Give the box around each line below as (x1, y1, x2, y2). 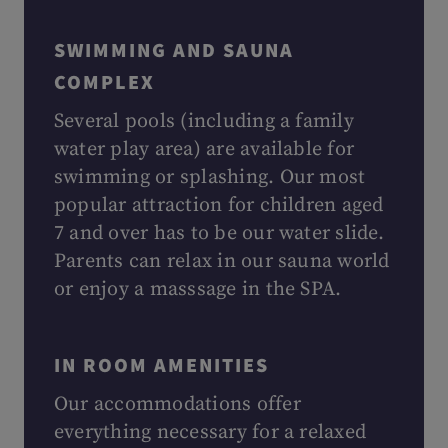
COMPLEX (54, 69, 155, 94)
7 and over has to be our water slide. (54, 221, 384, 246)
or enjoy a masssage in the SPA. (54, 277, 342, 302)
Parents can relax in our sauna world (54, 249, 390, 274)
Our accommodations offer (54, 392, 301, 417)
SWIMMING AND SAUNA (54, 37, 294, 62)
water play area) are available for (54, 137, 355, 162)
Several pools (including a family (54, 109, 354, 134)
